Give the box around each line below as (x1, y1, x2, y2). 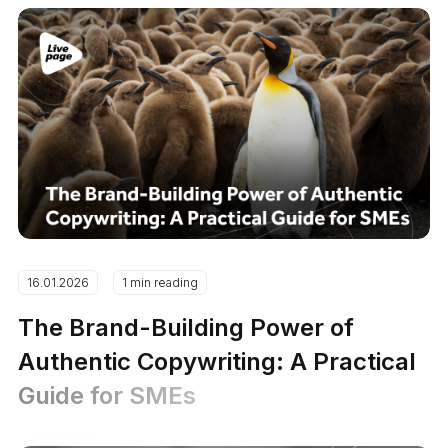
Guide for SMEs (18, 381, 197, 411)
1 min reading (122, 275, 199, 291)
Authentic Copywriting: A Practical (18, 347, 417, 377)
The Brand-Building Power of (18, 313, 355, 343)
